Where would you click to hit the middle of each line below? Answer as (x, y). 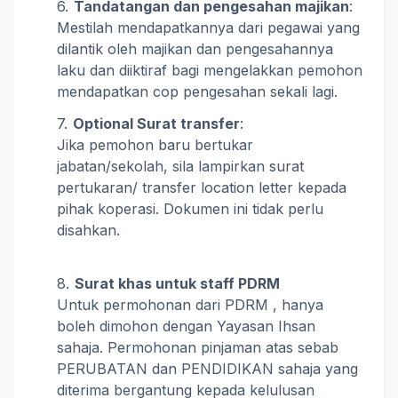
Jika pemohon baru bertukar (155, 145)
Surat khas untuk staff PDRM (177, 283)
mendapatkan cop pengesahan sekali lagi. (197, 92)
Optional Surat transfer (156, 123)
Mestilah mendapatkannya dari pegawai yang (208, 28)
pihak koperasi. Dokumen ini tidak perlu (190, 209)
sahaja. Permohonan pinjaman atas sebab (198, 347)
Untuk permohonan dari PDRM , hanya (190, 305)
